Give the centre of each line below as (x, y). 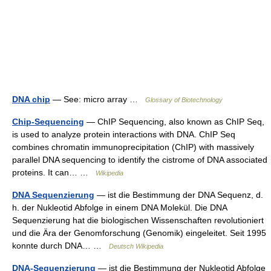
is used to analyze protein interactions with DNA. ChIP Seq (124, 134)
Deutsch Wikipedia (136, 246)
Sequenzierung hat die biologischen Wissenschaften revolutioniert (138, 220)
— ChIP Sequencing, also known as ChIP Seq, (174, 122)
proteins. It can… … (54, 172)
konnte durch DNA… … (60, 246)
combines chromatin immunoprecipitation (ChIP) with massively (133, 147)
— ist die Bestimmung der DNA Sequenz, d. (179, 195)
